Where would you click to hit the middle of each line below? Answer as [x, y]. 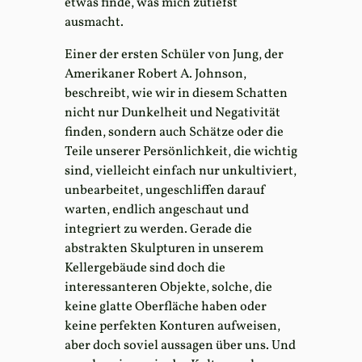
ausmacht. [94, 22]
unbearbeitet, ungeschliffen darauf [166, 190]
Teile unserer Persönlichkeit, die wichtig [181, 152]
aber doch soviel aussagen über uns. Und [180, 345]
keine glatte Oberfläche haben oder [166, 307]
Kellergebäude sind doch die [145, 268]
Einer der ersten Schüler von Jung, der [174, 55]
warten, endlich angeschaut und [157, 210]
